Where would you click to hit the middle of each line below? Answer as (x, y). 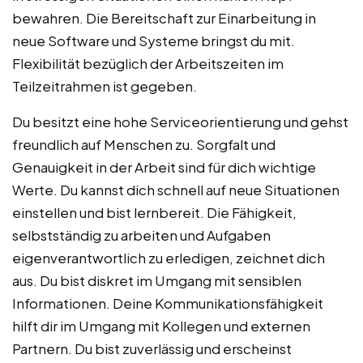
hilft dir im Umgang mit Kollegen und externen (161, 326)
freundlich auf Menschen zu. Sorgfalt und (144, 145)
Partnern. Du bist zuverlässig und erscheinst (152, 349)
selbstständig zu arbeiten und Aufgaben (141, 235)
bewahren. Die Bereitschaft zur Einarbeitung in (164, 18)
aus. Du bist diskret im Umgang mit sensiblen (157, 281)
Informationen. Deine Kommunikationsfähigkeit (168, 303)
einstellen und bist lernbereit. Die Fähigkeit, (154, 213)
